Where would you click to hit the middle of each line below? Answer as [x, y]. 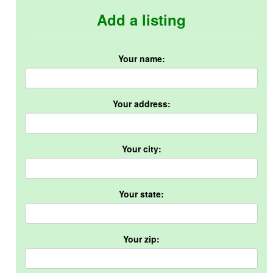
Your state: [141, 194]
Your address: [141, 104]
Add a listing [141, 19]
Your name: [141, 58]
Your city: [141, 149]
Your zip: [141, 239]
